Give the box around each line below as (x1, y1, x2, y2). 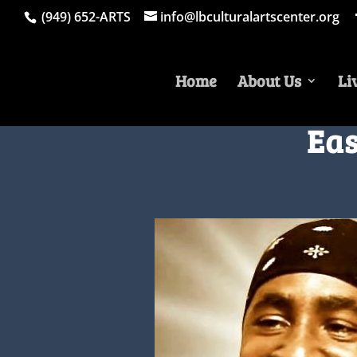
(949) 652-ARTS (38, 8, 131, 25)
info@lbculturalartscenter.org (160, 8, 339, 25)
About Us (237, 69, 302, 92)
